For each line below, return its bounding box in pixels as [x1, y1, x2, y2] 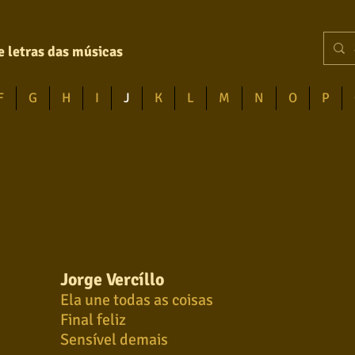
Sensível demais [60, 330, 168, 349]
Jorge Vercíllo [60, 269, 164, 290]
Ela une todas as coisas [60, 290, 213, 310]
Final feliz [60, 310, 126, 330]
